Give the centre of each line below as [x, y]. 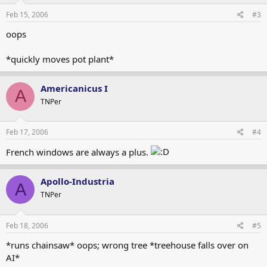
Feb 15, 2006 [27, 14]
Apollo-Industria [77, 181]
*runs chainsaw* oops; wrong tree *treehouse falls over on [127, 245]
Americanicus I [74, 88]
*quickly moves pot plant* [60, 59]
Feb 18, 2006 [27, 225]
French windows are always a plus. [78, 152]
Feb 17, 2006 [27, 132]
